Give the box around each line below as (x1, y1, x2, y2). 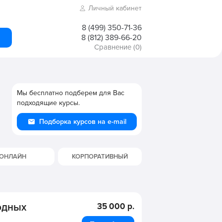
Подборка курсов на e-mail (39, 117, 126, 126)
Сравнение (94, 43, 131, 52)
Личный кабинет (88, 4, 142, 12)
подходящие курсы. (17, 99, 80, 107)
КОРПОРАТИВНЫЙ (72, 153, 128, 161)
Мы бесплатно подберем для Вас (17, 89, 124, 97)
